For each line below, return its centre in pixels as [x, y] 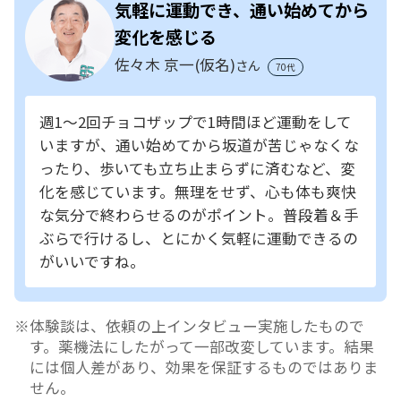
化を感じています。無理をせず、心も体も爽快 [198, 191]
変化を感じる [166, 36]
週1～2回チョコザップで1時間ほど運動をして [196, 121]
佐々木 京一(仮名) [175, 64]
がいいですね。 [92, 261]
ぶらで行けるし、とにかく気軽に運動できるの [199, 238]
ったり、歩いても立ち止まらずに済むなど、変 [197, 168]
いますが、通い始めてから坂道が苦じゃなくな [199, 145]
